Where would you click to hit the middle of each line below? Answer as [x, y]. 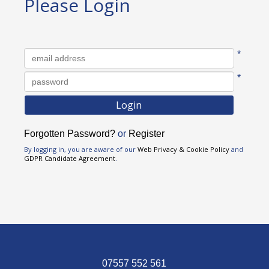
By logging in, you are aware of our [81, 149]
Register [147, 134]
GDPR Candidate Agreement [70, 158]
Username [47, 55]
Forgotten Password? [70, 134]
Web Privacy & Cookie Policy [183, 149]
